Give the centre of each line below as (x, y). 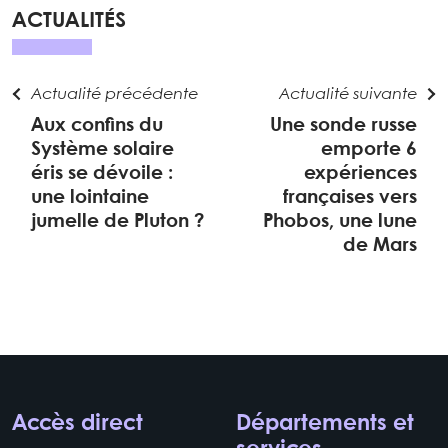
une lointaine (90, 197)
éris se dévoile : (102, 173)
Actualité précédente (115, 94)
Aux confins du (97, 125)
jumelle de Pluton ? (118, 221)
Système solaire (103, 149)
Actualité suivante (347, 94)
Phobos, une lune (339, 221)
